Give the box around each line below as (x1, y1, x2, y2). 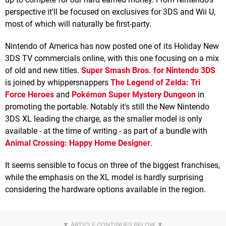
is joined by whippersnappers (5, 77, 110, 87)
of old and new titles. (5, 65, 81, 75)
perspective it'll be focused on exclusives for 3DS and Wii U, (5, 7, 215, 17)
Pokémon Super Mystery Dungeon (72, 89, 196, 99)
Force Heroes (5, 89, 54, 99)
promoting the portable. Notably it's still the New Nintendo (5, 101, 209, 111)
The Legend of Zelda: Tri (110, 77, 200, 87)
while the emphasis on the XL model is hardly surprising (5, 172, 203, 182)
